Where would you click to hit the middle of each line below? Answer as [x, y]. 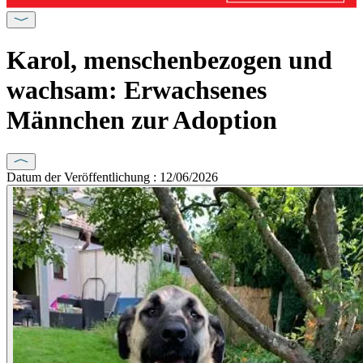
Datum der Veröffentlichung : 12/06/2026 [112, 177]
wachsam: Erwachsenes [137, 90]
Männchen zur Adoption [142, 120]
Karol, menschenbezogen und [169, 60]
